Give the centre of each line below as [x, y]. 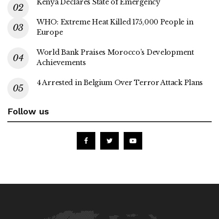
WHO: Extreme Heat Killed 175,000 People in [115, 22]
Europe [50, 32]
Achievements [61, 62]
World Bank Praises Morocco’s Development [115, 52]
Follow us [28, 111]
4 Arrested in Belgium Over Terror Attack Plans [120, 82]
